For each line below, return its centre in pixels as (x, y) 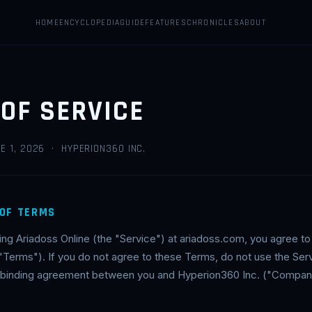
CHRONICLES (213, 22)
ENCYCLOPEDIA (89, 22)
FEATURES (166, 22)
